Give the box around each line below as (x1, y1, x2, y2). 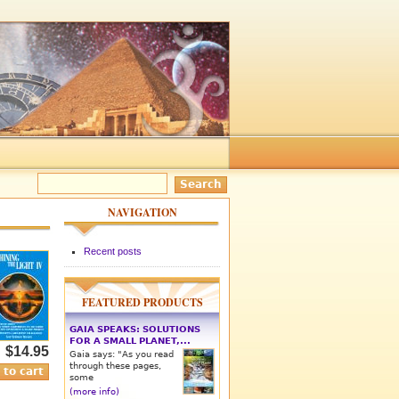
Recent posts (83, 246, 142, 257)
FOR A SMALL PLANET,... (69, 335, 191, 346)
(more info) (69, 386, 119, 396)
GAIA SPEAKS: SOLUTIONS (69, 323, 200, 334)
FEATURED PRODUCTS (81, 294, 203, 310)
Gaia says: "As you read (69, 348, 174, 359)
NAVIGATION (107, 204, 177, 220)
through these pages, (69, 360, 161, 370)
